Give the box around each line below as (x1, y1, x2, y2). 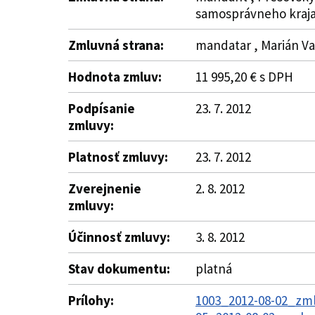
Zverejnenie (68, 180, 141, 197)
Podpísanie (68, 100, 135, 117)
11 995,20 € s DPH (195, 68, 293, 85)
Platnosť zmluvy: (68, 148, 168, 165)
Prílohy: (68, 292, 114, 309)
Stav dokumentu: (68, 260, 170, 277)
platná (195, 260, 232, 277)
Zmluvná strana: (68, 37, 164, 53)
